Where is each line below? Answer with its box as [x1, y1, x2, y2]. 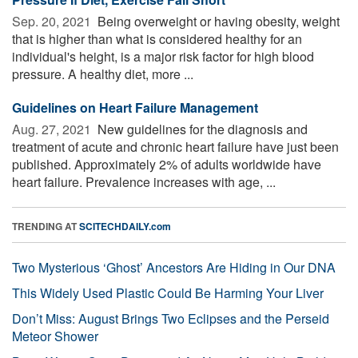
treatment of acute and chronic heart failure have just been [12, 137, 339, 156]
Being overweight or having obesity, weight [94, 11, 340, 30]
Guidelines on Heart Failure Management [12, 97, 258, 117]
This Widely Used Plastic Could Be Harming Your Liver [12, 283, 324, 302]
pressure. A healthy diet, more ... [12, 64, 193, 83]
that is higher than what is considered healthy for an [12, 29, 302, 48]
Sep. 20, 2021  [12, 11, 94, 30]
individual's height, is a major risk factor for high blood [12, 46, 314, 66]
